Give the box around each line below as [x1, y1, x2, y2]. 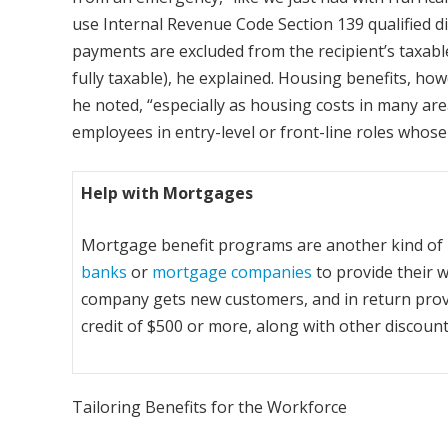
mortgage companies [152, 260, 312, 283]
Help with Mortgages [81, 181, 253, 204]
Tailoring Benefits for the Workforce [72, 395, 347, 418]
